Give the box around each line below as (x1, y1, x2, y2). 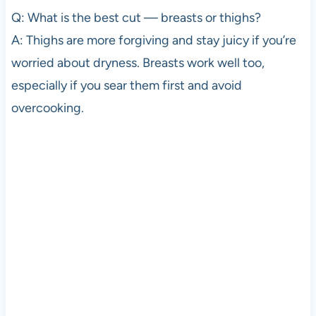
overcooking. (11, 100, 84, 116)
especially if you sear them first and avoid (11, 78, 242, 94)
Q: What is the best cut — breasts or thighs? (11, 10, 261, 26)
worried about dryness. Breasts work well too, (11, 55, 265, 71)
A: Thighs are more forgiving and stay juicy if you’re (11, 32, 296, 49)
